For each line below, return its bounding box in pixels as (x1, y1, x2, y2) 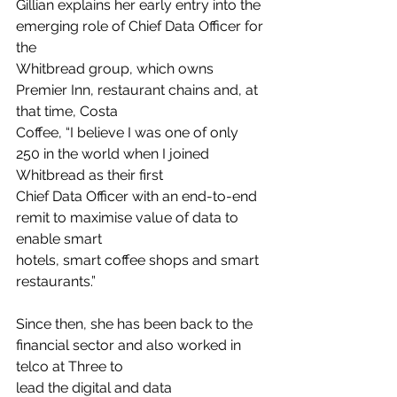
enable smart (16, 230, 102, 247)
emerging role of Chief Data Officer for (16, 17, 267, 35)
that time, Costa (16, 102, 118, 120)
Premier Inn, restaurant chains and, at (16, 81, 261, 98)
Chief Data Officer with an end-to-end (16, 187, 261, 205)
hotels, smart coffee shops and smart (16, 251, 262, 269)
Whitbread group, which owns (16, 59, 217, 77)
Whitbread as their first (16, 166, 163, 183)
